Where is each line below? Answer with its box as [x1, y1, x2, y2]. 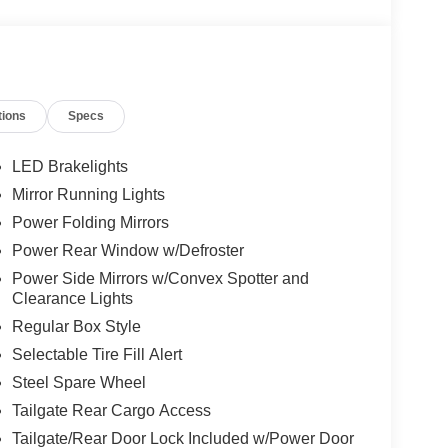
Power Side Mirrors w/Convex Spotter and [11, 269, 309, 287]
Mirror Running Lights [11, 185, 165, 203]
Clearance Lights [11, 289, 133, 307]
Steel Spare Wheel [11, 373, 146, 391]
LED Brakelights [11, 157, 128, 175]
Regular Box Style [11, 317, 141, 335]
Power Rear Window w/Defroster [11, 241, 244, 259]
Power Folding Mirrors [11, 213, 169, 231]
